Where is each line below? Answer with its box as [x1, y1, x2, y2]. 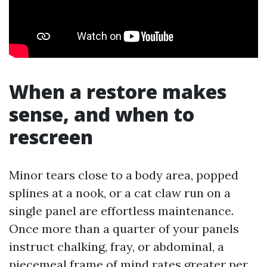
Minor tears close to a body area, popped [9, 167, 238, 182]
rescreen [9, 124, 93, 150]
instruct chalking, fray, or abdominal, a [9, 239, 224, 254]
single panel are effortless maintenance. [9, 203, 234, 218]
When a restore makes [9, 79, 226, 104]
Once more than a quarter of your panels [9, 221, 239, 236]
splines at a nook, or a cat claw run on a [9, 185, 231, 200]
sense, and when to [9, 101, 194, 127]
